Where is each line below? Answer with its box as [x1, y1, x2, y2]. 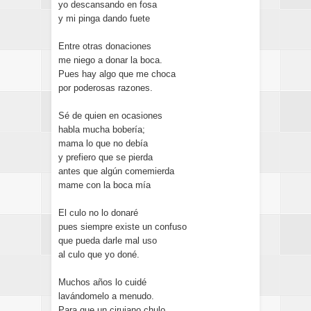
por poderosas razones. [58, 83, 153, 93]
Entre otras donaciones [58, 41, 151, 51]
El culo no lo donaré [58, 208, 138, 218]
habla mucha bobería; [58, 124, 145, 135]
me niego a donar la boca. [58, 55, 162, 65]
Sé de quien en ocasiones [58, 110, 162, 121]
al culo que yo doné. [58, 249, 140, 260]
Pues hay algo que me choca [58, 69, 176, 79]
